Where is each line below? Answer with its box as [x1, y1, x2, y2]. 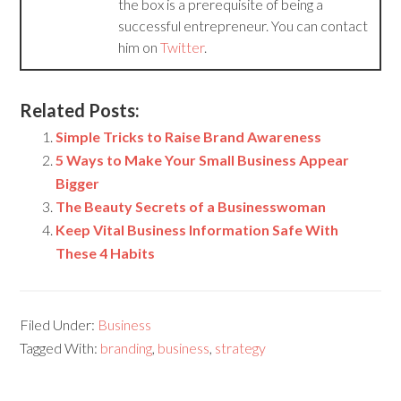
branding [100, 339, 153, 357]
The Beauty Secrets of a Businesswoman [55, 198, 327, 216]
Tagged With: [20, 339, 101, 357]
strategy [215, 339, 267, 357]
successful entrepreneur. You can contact [118, 17, 369, 35]
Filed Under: [20, 316, 98, 334]
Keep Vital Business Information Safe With [55, 221, 339, 239]
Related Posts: [20, 99, 141, 122]
